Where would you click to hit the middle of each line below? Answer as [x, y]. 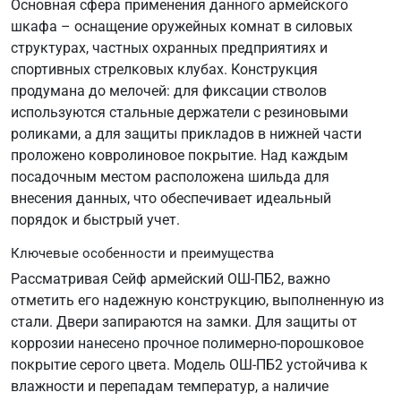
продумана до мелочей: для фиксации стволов [169, 90]
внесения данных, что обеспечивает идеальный [171, 198]
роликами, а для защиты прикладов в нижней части [186, 133]
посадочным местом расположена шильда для [170, 176]
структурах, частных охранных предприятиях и [169, 47]
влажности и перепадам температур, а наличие [170, 386]
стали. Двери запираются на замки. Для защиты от [184, 321]
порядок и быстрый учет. [95, 219]
